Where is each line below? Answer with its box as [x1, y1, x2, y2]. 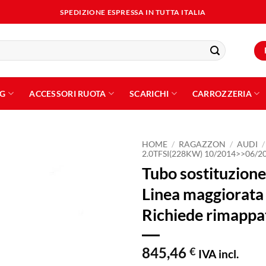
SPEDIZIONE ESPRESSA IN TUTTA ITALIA [60, 7, 206, 17]
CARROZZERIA [192, 88, 252, 99]
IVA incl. [198, 246, 239, 261]
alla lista [84, 179, 114, 190]
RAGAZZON [179, 140, 226, 149]
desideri [84, 201, 114, 211]
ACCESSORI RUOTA [29, 88, 106, 99]
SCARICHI [129, 88, 169, 99]
